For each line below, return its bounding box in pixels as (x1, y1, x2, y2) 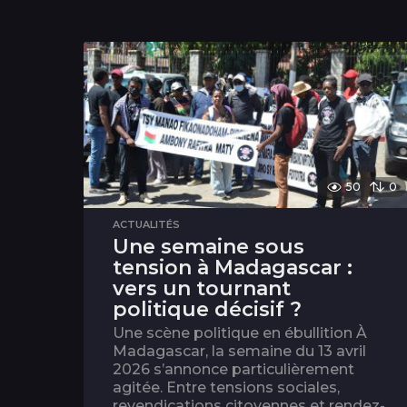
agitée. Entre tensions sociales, (113, 379, 340, 397)
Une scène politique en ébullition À (113, 324, 367, 342)
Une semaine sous (113, 234, 304, 260)
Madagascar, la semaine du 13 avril (113, 342, 366, 361)
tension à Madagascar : (113, 255, 352, 281)
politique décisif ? (113, 297, 302, 323)
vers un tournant (113, 276, 291, 302)
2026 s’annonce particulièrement (113, 361, 354, 379)
